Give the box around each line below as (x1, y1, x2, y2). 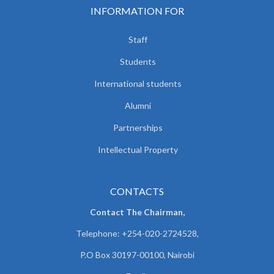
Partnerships (113, 122, 163, 133)
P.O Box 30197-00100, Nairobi (80, 249, 194, 260)
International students (94, 78, 182, 89)
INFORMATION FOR (90, 4, 184, 17)
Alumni (124, 100, 151, 111)
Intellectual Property (97, 144, 178, 155)
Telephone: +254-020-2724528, (75, 228, 199, 239)
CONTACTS (110, 185, 164, 197)
